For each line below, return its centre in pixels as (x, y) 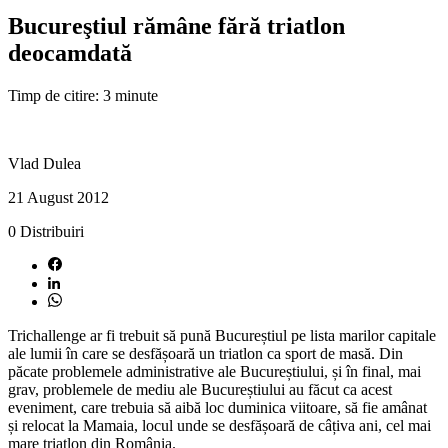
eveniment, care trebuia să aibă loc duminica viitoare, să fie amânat (217, 407)
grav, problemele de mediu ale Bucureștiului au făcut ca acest (200, 389)
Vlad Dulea (44, 163)
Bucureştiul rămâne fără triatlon (176, 25)
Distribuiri (52, 231)
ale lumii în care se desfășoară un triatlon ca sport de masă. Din (205, 353)
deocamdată (70, 52)
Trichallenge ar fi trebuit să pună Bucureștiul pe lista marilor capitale (222, 335)
